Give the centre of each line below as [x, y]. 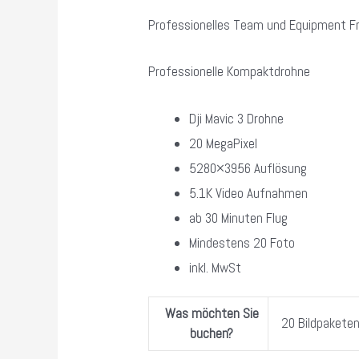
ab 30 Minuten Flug [239, 218]
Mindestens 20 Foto [242, 242]
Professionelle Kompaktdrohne [230, 72]
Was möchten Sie [212, 314]
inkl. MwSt [216, 267]
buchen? [212, 334]
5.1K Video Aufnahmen [249, 193]
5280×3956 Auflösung [248, 168]
